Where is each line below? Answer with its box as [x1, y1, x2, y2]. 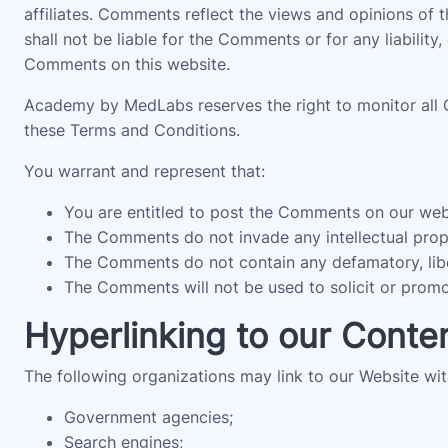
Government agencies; [64, 407, 233, 427]
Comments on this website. [24, 54, 230, 74]
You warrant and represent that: [24, 161, 265, 181]
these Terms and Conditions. [24, 120, 240, 140]
